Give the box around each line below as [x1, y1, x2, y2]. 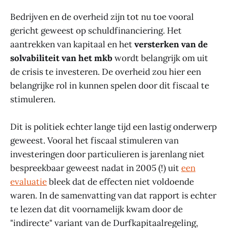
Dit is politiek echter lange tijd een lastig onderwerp [10, 121, 217, 133]
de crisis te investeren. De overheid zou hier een [10, 66, 201, 77]
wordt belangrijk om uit [115, 52, 208, 64]
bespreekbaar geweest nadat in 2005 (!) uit [10, 162, 181, 174]
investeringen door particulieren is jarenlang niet [10, 149, 205, 160]
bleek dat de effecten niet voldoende [47, 176, 194, 188]
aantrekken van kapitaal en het [10, 39, 134, 50]
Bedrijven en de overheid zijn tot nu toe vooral [10, 11, 194, 22]
